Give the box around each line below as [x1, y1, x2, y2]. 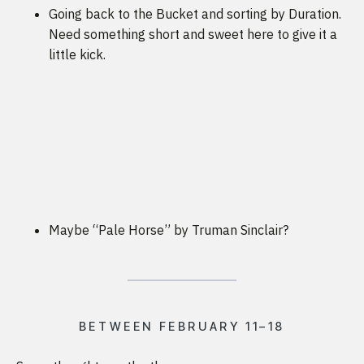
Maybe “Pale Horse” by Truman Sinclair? [49, 222, 288, 239]
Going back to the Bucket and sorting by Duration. [49, 6, 341, 23]
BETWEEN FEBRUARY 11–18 [78, 319, 286, 334]
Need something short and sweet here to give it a [49, 26, 337, 43]
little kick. [49, 46, 106, 63]
